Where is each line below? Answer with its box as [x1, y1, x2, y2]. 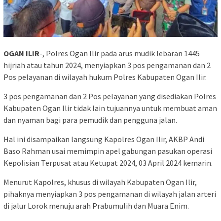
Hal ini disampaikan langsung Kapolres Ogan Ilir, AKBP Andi [3, 134, 204, 145]
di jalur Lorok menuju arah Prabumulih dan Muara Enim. [3, 201, 189, 211]
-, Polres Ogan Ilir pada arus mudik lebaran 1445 [39, 48, 200, 59]
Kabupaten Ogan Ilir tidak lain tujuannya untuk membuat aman [3, 103, 217, 113]
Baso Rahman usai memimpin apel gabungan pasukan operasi [3, 146, 212, 156]
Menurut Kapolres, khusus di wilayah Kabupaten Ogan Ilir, [3, 177, 197, 187]
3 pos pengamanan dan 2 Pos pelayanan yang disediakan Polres [3, 91, 216, 102]
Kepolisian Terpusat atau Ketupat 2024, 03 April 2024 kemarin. [3, 158, 213, 168]
